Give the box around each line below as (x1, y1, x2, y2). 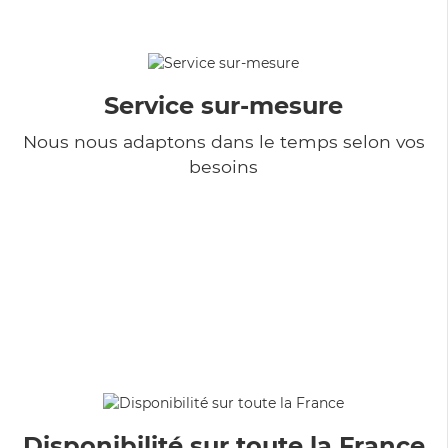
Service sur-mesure (104, 90, 343, 120)
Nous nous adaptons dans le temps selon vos (22, 130, 425, 152)
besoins (189, 155, 258, 177)
